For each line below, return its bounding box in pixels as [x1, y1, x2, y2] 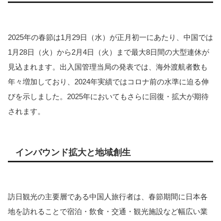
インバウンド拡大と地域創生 [15, 147, 131, 158]
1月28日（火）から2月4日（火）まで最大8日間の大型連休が [8, 48, 209, 57]
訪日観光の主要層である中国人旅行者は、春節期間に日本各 [8, 192, 208, 201]
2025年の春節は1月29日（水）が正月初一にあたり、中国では [8, 33, 213, 42]
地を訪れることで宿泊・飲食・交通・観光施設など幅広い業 [8, 207, 208, 216]
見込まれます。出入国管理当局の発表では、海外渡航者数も [8, 63, 208, 72]
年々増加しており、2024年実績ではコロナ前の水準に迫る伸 [8, 77, 209, 86]
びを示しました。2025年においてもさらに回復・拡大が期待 [8, 92, 209, 101]
